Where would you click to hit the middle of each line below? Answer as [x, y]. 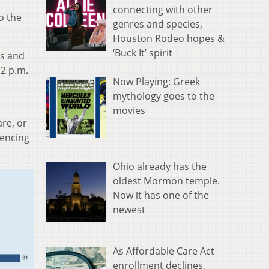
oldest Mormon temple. [166, 181]
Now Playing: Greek [156, 82]
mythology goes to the [164, 96]
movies [129, 111]
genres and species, [158, 24]
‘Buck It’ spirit [143, 53]
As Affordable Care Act [164, 251]
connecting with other [163, 10]
